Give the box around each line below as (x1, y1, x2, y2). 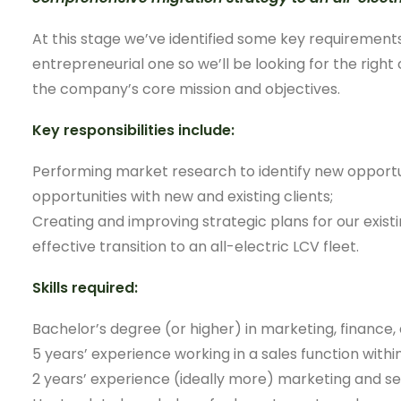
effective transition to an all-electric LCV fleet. (32, 236, 359, 257)
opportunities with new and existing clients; (32, 186, 333, 207)
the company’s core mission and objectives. (32, 79, 340, 99)
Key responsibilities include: (32, 120, 235, 141)
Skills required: (32, 277, 138, 298)
